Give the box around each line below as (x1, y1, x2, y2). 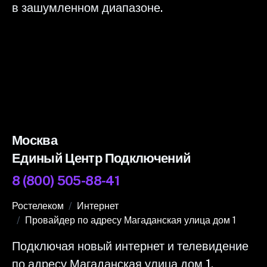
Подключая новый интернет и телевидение (12, 238, 249, 253)
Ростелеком (12, 200, 64, 212)
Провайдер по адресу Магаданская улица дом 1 (25, 214, 236, 226)
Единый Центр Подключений (12, 150, 191, 166)
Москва (12, 132, 58, 148)
